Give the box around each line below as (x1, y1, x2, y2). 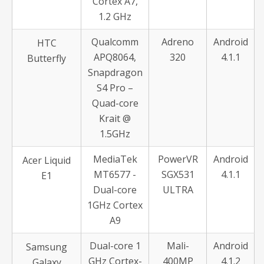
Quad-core (91, 97, 138, 110)
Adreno (161, 35, 194, 48)
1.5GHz (100, 127, 130, 140)
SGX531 (161, 168, 194, 181)
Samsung (26, 240, 67, 253)
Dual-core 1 (89, 239, 141, 252)
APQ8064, (94, 51, 136, 64)
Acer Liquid (22, 154, 71, 167)
